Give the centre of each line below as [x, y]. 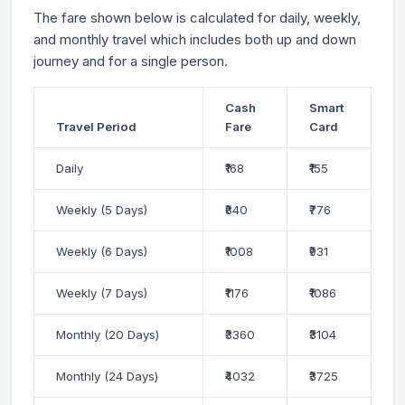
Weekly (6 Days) [102, 251]
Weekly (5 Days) [102, 209]
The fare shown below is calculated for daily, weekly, [197, 17]
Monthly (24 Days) [107, 376]
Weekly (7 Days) [102, 292]
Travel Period [96, 126]
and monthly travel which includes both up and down [195, 39]
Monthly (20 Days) [108, 334]
